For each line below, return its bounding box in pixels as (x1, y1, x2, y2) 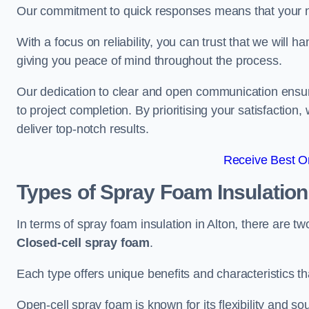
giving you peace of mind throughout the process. (17, 54, 282, 68)
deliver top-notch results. (17, 122, 149, 136)
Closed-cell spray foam (17, 236, 150, 250)
